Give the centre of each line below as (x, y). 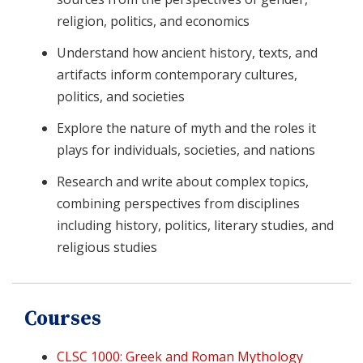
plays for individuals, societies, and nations (186, 149)
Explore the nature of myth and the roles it (186, 128)
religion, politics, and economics (153, 21)
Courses (63, 318)
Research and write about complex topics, (183, 181)
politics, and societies (121, 96)
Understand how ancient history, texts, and (187, 52)
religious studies (107, 247)
